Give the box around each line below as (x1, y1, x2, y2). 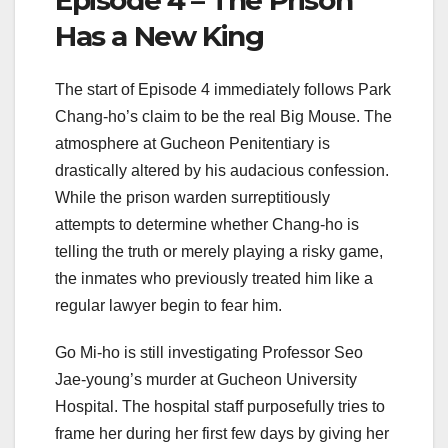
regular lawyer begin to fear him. (55, 297, 282, 315)
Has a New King (55, 18, 264, 53)
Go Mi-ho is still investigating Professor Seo (55, 344, 363, 362)
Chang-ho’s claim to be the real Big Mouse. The (55, 108, 392, 126)
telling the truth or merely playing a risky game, (55, 243, 383, 261)
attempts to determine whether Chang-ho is (55, 216, 359, 234)
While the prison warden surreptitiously (55, 189, 330, 207)
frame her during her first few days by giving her (55, 425, 389, 443)
